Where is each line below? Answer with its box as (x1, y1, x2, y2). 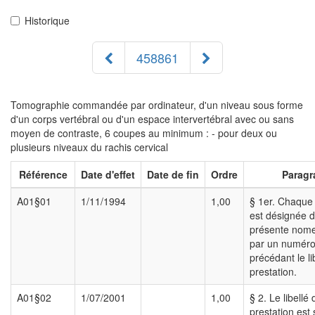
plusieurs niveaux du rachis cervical (11, 140, 168, 155)
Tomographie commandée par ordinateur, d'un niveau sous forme (11, 98, 303, 112)
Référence (18, 167, 67, 182)
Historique (25, 13, 70, 28)
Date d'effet (81, 167, 135, 182)
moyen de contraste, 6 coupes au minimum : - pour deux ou (11, 126, 277, 141)
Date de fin (147, 167, 199, 182)
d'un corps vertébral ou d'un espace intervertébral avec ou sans (11, 112, 294, 127)
